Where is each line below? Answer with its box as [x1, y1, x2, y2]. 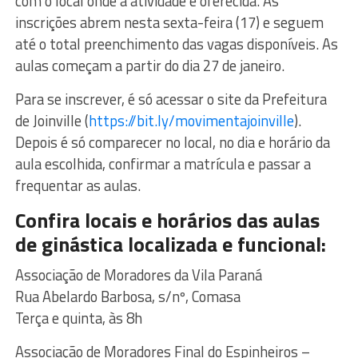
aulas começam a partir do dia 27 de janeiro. [14, 54, 284, 78]
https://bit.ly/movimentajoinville [88, 109, 294, 133]
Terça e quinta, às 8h [14, 307, 142, 330]
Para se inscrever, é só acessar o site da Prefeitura [14, 88, 327, 111]
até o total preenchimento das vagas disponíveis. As [14, 33, 338, 56]
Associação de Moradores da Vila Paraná [14, 264, 262, 287]
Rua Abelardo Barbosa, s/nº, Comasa [14, 285, 241, 308]
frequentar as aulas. [14, 174, 141, 197]
